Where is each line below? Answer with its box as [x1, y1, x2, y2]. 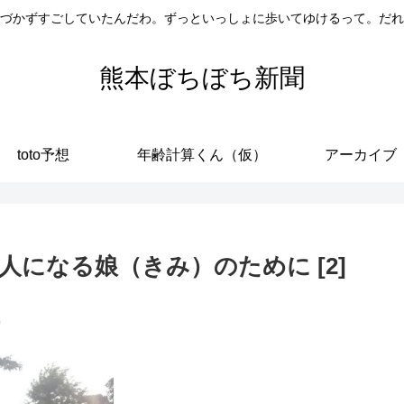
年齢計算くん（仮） [137, 146, 267, 162]
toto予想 [17, 146, 69, 162]
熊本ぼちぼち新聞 [99, 63, 305, 92]
